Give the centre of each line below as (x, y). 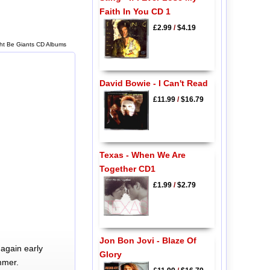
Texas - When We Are (142, 155)
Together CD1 (127, 168)
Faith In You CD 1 (135, 12)
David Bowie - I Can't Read (153, 83)
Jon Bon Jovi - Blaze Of (148, 241)
